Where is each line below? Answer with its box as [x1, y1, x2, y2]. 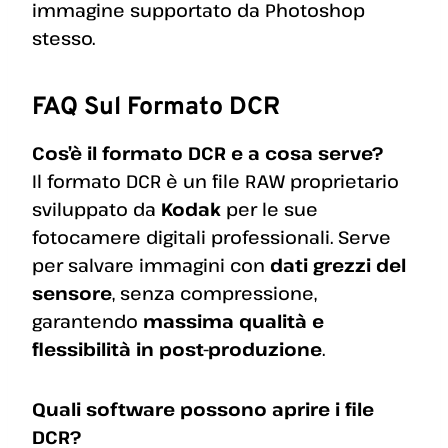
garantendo [32, 309, 143, 334]
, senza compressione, [112, 281, 317, 306]
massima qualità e [143, 309, 324, 334]
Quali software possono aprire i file [32, 397, 374, 422]
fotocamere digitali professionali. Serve [32, 225, 391, 250]
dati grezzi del [270, 253, 406, 278]
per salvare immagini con [32, 253, 270, 278]
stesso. [32, 26, 95, 51]
